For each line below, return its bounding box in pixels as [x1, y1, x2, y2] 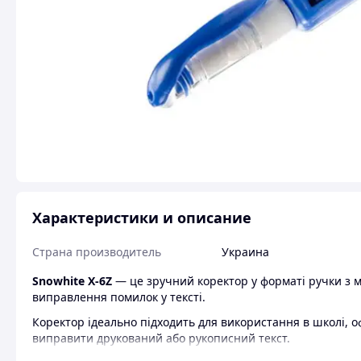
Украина [222, 244, 269, 259]
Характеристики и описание [32, 208, 251, 227]
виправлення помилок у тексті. [32, 289, 205, 305]
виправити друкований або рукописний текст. [32, 330, 290, 346]
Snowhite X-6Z [32, 273, 112, 288]
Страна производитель [32, 244, 161, 259]
